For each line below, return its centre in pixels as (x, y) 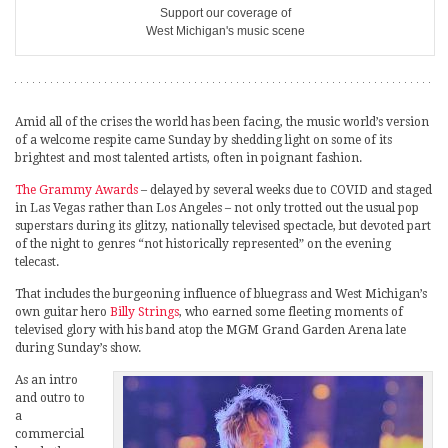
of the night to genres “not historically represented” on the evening (203, 244)
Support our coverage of (225, 13)
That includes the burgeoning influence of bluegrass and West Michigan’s (221, 294)
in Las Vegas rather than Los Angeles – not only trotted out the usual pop (217, 208)
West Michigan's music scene (225, 31)
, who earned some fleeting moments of (291, 312)
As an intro (46, 380)
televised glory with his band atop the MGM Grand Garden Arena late (210, 330)
